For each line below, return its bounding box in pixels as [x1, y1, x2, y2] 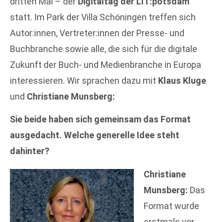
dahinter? [10, 146, 50, 157]
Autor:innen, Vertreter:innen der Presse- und [10, 28, 184, 38]
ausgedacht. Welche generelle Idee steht [10, 130, 179, 141]
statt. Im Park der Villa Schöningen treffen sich [10, 12, 196, 22]
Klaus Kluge [158, 75, 206, 86]
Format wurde [144, 200, 199, 211]
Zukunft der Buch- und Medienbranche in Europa [10, 59, 201, 70]
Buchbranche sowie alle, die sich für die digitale [10, 44, 197, 54]
